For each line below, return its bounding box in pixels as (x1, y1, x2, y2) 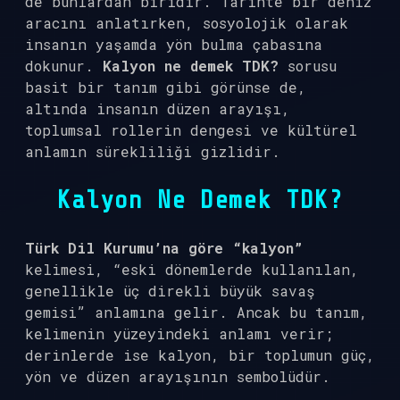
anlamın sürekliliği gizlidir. (25, 142, 280, 161)
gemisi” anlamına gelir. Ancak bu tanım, (25, 303, 368, 321)
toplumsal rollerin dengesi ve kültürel (25, 121, 357, 139)
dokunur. (25, 56, 103, 75)
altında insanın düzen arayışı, (25, 99, 290, 118)
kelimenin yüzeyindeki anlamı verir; (25, 324, 333, 343)
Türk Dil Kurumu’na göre (25, 238, 223, 257)
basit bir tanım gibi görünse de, (25, 78, 306, 96)
